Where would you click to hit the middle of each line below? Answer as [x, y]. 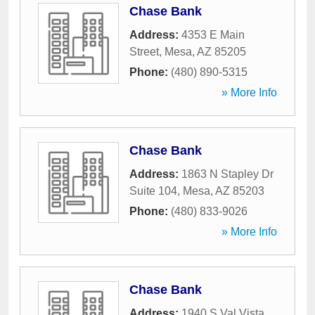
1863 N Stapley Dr [227, 174]
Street [144, 52]
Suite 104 [153, 191]
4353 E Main [213, 35]
